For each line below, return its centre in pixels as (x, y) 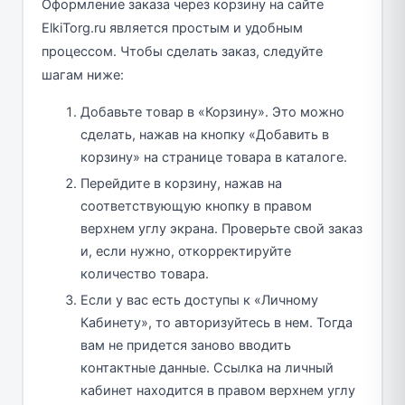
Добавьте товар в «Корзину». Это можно (212, 112)
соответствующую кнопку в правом (196, 206)
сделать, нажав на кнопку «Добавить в (205, 134)
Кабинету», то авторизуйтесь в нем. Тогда (217, 322)
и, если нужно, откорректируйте (186, 251)
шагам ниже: (82, 75)
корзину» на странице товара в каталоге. (214, 157)
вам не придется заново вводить (186, 345)
